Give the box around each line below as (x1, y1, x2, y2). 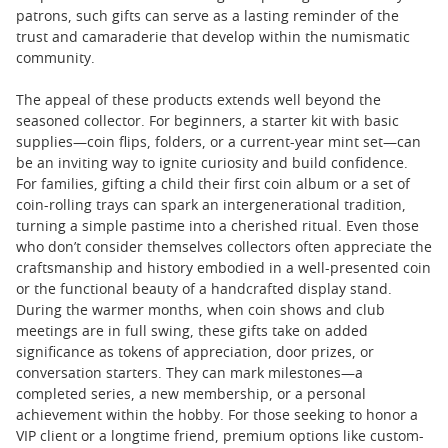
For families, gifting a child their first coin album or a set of (16, 177, 410, 192)
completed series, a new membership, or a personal (16, 387, 366, 402)
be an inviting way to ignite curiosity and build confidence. (16, 156, 408, 171)
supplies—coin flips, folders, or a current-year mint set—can (16, 135, 421, 150)
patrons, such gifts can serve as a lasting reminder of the (16, 9, 399, 24)
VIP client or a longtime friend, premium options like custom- (16, 429, 424, 444)
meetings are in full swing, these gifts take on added (16, 324, 368, 339)
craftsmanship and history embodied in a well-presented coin (16, 261, 431, 276)
